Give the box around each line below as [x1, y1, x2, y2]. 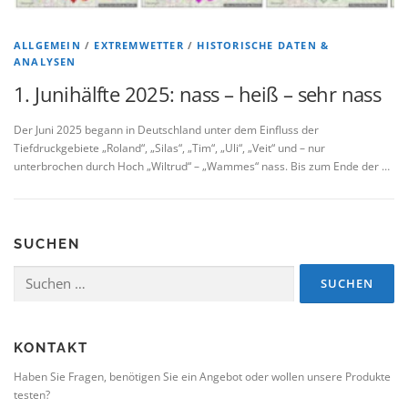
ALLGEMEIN [14, 38, 81, 53]
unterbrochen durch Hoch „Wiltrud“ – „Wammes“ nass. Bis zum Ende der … [14, 158, 390, 175]
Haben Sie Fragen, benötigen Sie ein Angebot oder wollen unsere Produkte [14, 369, 391, 385]
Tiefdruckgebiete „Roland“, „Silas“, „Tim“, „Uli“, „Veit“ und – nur [14, 140, 325, 157]
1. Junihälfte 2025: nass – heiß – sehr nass [14, 80, 382, 108]
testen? [14, 387, 50, 403]
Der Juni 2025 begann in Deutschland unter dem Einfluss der [14, 122, 319, 138]
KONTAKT [14, 340, 88, 357]
